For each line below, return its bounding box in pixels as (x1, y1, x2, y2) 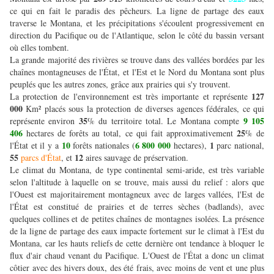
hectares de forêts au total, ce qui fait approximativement (23, 127, 237, 139)
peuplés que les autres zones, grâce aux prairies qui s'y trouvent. (10, 78, 234, 91)
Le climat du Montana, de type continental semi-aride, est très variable (10, 164, 264, 176)
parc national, (217, 139, 265, 152)
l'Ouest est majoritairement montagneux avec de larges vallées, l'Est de (10, 188, 264, 201)
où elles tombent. (10, 42, 72, 54)
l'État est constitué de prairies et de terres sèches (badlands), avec (10, 201, 264, 213)
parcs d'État (21, 152, 61, 164)
